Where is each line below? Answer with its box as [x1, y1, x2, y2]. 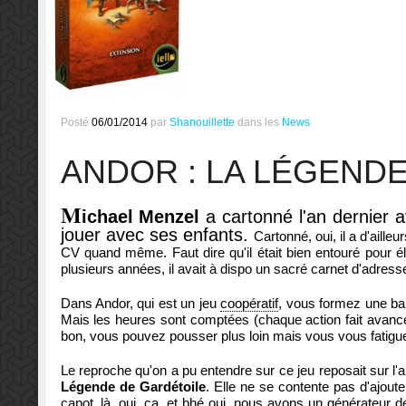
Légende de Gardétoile [60, 379, 206, 395]
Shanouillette [169, 116, 235, 130]
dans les [237, 116, 282, 130]
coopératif [220, 295, 279, 312]
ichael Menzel [81, 207, 207, 227]
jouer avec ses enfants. [60, 225, 254, 246]
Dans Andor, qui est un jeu [60, 295, 221, 312]
